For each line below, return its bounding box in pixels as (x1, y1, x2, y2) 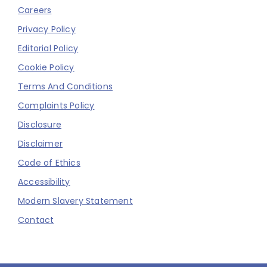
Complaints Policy (18, 99, 95, 111)
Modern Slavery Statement (18, 194, 133, 207)
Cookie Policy (18, 61, 74, 73)
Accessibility (18, 175, 70, 188)
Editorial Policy (18, 42, 79, 54)
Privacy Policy (18, 23, 76, 35)
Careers (18, 4, 52, 16)
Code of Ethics (18, 156, 80, 169)
